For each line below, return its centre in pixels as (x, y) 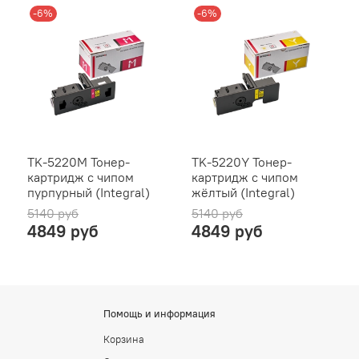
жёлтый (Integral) (243, 192)
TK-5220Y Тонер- (242, 161)
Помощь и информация (159, 313)
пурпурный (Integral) (89, 192)
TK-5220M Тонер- (79, 161)
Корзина (124, 339)
